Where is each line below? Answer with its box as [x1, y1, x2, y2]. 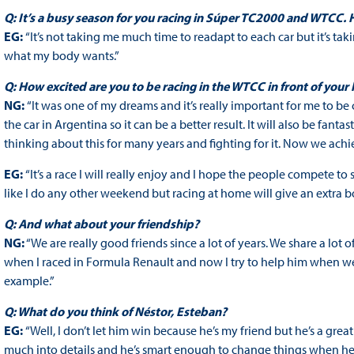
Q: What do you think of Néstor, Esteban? [3, 303, 227, 320]
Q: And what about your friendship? [3, 216, 199, 232]
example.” [3, 273, 55, 289]
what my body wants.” [3, 47, 119, 64]
